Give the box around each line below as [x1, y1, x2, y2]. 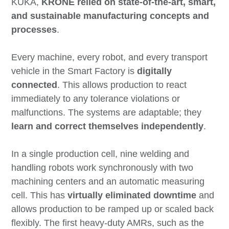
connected [11, 80, 58, 90]
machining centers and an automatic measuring [11, 176, 205, 187]
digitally [137, 66, 172, 77]
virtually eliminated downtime [67, 190, 197, 201]
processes [11, 25, 57, 35]
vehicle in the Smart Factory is [11, 66, 138, 77]
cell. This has [11, 190, 68, 201]
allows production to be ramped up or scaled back [11, 204, 214, 215]
